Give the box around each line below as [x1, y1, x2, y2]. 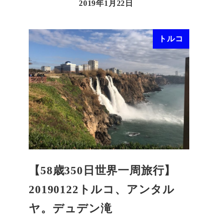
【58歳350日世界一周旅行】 [29, 164, 176, 177]
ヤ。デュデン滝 [29, 202, 112, 215]
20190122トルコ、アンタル [29, 183, 175, 196]
